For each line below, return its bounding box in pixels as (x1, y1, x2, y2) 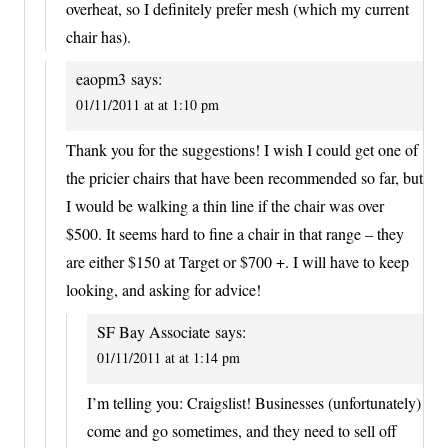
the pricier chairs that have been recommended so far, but (66, 167, 423, 189)
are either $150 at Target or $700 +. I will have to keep (66, 251, 409, 273)
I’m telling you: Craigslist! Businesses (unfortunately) (87, 392, 421, 414)
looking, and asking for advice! (66, 279, 261, 301)
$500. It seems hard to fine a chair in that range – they (66, 223, 404, 245)
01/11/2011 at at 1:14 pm (97, 348, 240, 368)
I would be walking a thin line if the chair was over (66, 195, 384, 217)
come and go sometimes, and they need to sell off (87, 420, 397, 442)
